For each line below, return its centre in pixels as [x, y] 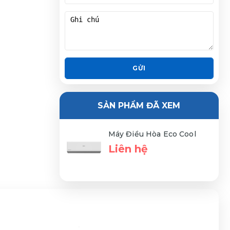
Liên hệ [128, 149]
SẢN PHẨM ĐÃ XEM [139, 105]
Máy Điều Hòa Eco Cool [152, 134]
